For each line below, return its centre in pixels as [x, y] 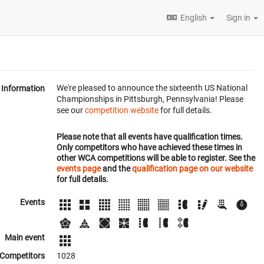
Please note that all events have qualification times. [150, 136]
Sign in [239, 18]
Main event [25, 238]
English [194, 18]
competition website [122, 110]
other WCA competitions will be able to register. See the [156, 158]
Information [23, 88]
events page [79, 168]
